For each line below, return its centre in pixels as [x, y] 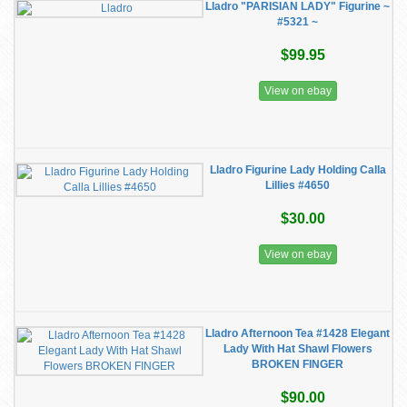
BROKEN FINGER [298, 364]
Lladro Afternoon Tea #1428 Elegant [298, 333]
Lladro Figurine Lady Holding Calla [298, 170]
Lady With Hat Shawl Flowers [298, 349]
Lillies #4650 [298, 185]
